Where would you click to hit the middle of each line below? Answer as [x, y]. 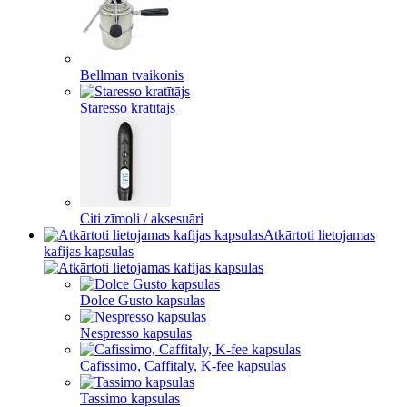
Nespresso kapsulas [136, 333]
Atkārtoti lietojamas [319, 235]
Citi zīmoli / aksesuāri [142, 218]
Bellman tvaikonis [132, 75]
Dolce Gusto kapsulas [143, 300]
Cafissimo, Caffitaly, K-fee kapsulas [183, 366]
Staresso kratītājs [128, 108]
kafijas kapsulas [89, 251]
